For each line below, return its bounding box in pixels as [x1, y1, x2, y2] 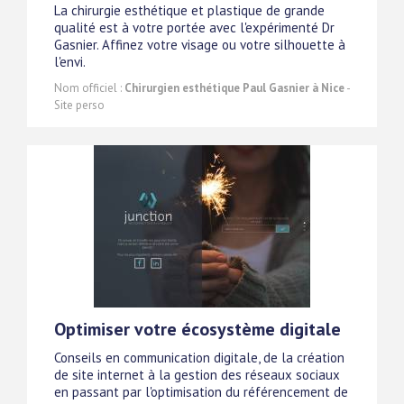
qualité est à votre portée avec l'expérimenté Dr [54, 19, 335, 37]
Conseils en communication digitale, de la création [54, 349, 344, 367]
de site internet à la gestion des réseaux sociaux [54, 366, 340, 384]
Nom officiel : [54, 80, 124, 96]
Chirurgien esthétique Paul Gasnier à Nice [124, 80, 344, 96]
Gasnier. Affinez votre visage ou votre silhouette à [54, 36, 345, 54]
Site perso [54, 97, 105, 114]
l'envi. [54, 53, 86, 71]
